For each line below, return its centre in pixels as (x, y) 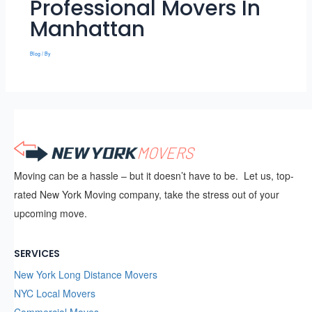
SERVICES (37, 253)
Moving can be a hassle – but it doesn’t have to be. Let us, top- (154, 176)
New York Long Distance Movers (86, 275)
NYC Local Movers (55, 294)
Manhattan (87, 30)
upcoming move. (50, 213)
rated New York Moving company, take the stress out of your (147, 195)
